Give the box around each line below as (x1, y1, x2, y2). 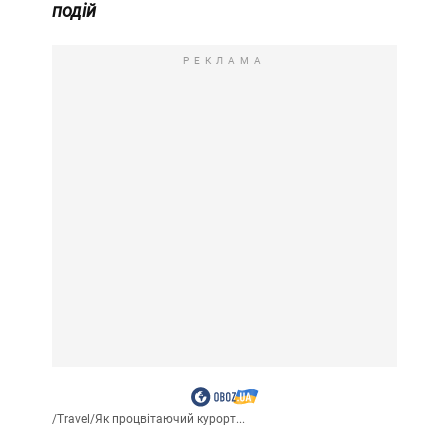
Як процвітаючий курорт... (94, 412, 245, 427)
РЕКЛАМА (182, 55, 266, 67)
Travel (56, 412, 90, 427)
